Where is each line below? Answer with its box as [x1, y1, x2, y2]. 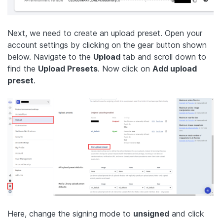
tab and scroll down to [120, 52, 206, 62]
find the [7, 64, 38, 74]
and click [169, 208, 204, 219]
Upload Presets [38, 64, 98, 74]
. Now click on [98, 64, 152, 74]
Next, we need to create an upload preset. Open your [7, 28, 202, 38]
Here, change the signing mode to [7, 208, 133, 219]
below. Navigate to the [7, 52, 93, 62]
